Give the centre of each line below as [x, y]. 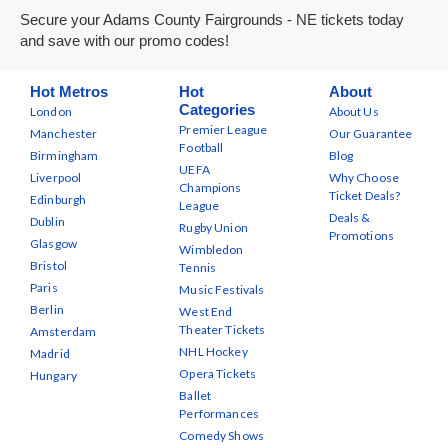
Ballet [195, 395]
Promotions [361, 235]
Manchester [64, 133]
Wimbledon [211, 249]
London [51, 111]
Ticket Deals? [364, 195]
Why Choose [364, 177]
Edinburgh [58, 199]
